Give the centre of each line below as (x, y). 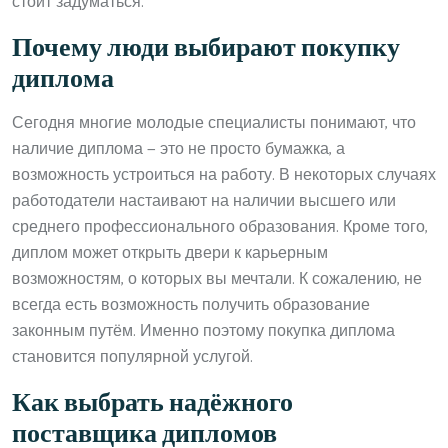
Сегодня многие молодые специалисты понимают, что (214, 123)
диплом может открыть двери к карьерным (170, 253)
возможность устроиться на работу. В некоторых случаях (224, 175)
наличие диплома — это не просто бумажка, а (178, 149)
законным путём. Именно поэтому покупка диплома (203, 331)
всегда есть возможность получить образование (191, 305)
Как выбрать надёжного (152, 403)
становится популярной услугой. (132, 357)
